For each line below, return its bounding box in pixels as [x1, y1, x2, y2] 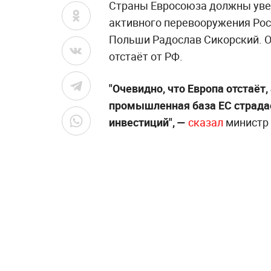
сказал [188, 115, 223, 129]
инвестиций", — [109, 115, 186, 129]
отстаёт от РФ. [109, 49, 183, 64]
